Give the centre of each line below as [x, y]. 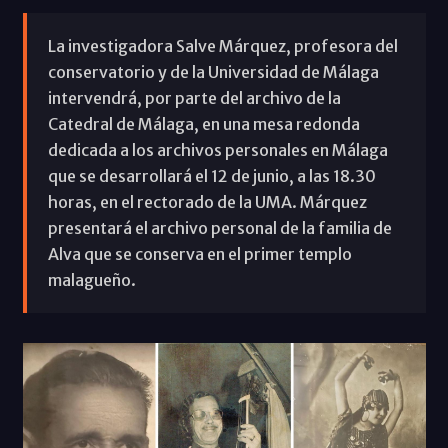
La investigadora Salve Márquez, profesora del [222, 45]
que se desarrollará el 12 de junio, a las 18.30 [211, 175]
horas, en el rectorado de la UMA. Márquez [207, 201]
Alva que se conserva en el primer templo [199, 253]
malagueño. [91, 279]
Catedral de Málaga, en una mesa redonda [203, 123]
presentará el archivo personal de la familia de [219, 227]
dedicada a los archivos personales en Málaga [217, 149]
